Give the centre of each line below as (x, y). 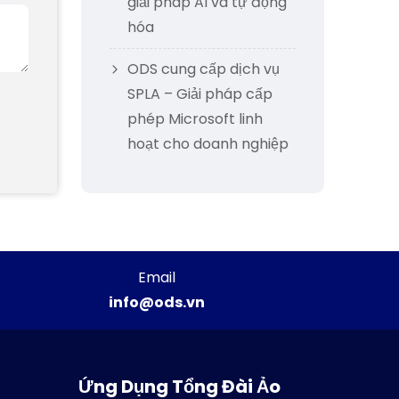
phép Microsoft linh (195, 119)
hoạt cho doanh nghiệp (208, 144)
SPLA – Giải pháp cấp (200, 94)
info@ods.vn (157, 302)
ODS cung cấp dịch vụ (204, 69)
